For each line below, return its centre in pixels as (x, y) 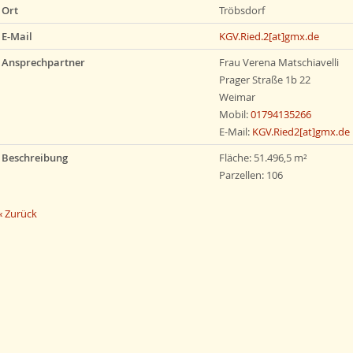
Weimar (237, 97)
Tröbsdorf (242, 10)
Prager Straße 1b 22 (264, 80)
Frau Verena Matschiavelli (279, 62)
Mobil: (234, 114)
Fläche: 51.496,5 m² (263, 158)
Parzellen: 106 (251, 175)
